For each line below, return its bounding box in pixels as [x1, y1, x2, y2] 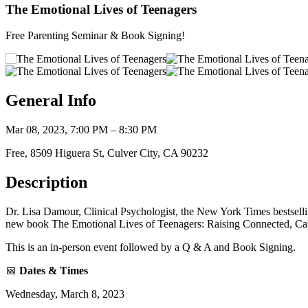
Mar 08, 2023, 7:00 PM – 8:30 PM [5, 124, 157, 136]
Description [5, 173, 87, 192]
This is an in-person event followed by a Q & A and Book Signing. [5, 241, 298, 254]
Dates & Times [19, 265, 88, 277]
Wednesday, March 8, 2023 [5, 288, 127, 300]
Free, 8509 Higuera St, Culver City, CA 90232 [5, 147, 208, 159]
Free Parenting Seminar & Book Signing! [5, 30, 185, 42]
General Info [5, 91, 96, 110]
